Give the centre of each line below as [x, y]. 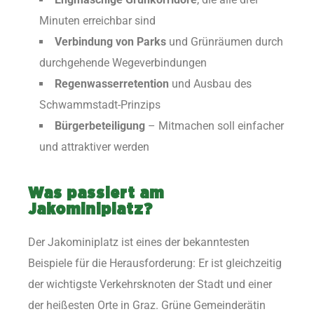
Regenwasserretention [112, 84]
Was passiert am [96, 193]
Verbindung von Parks [110, 42]
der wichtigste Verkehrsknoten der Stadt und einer [150, 284]
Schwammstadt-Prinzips [100, 105]
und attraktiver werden [94, 147]
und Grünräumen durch [225, 42]
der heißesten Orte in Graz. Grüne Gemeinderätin [147, 305]
